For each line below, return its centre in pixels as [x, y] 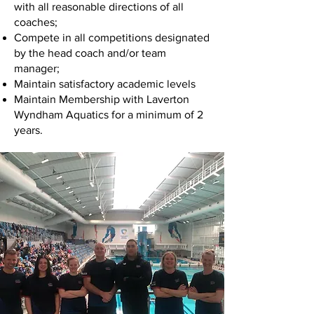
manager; [37, 68]
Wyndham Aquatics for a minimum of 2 [109, 115]
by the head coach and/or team [90, 53]
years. [28, 130]
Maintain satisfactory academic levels [106, 84]
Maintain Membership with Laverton [102, 99]
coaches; [36, 22]
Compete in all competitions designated [112, 37]
